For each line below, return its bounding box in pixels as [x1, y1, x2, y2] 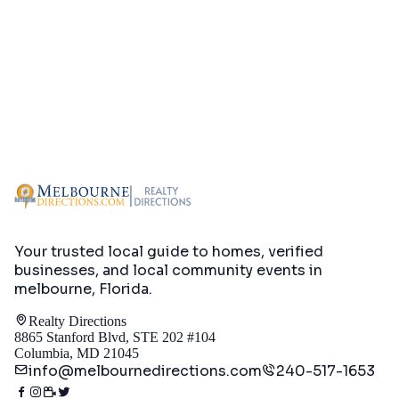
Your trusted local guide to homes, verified [14, 241, 323, 261]
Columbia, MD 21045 [14, 345, 139, 361]
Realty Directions [28, 313, 126, 329]
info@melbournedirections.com [28, 361, 262, 380]
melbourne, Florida [14, 279, 149, 298]
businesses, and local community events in [14, 260, 322, 280]
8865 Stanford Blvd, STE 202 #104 [14, 329, 216, 345]
